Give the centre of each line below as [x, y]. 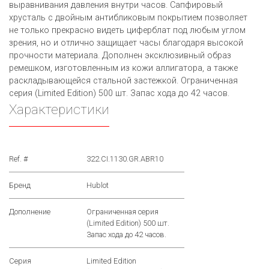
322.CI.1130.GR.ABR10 [125, 159]
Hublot [98, 186]
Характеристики [59, 110]
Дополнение [30, 212]
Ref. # [18, 159]
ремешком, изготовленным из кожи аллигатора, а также [123, 68]
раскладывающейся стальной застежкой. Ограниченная [123, 81]
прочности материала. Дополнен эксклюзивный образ [120, 56]
